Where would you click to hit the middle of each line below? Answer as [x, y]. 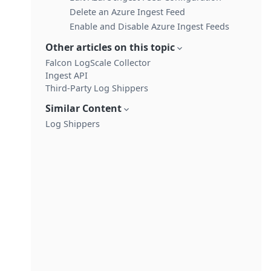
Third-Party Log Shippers [96, 88]
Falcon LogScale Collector [98, 63]
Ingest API [66, 75]
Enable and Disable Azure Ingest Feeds [149, 26]
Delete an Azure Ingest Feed [127, 12]
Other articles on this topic [110, 47]
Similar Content [83, 108]
